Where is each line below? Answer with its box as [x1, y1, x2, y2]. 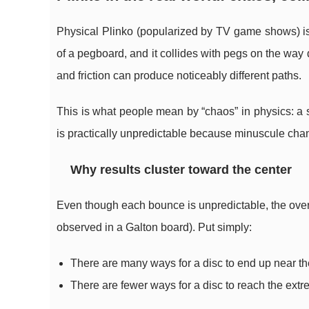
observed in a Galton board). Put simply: [57, 221, 252, 233]
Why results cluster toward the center [70, 163, 292, 177]
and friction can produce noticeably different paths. [57, 70, 301, 81]
